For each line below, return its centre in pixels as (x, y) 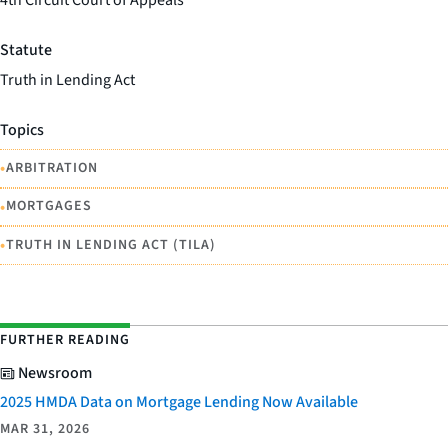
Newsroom (53, 372)
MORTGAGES (49, 206)
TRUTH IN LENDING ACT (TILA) (111, 244)
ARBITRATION (52, 167)
